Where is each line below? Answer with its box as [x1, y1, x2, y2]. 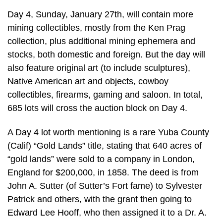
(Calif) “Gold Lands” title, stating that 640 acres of [7, 141, 202, 151]
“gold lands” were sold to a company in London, [7, 154, 195, 165]
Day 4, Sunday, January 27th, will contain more [7, 9, 193, 19]
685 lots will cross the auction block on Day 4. [7, 103, 187, 113]
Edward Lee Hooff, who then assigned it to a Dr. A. [7, 208, 207, 218]
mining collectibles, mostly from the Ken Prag [7, 22, 185, 33]
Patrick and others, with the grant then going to [7, 194, 192, 205]
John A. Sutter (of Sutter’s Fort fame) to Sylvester [7, 181, 202, 191]
